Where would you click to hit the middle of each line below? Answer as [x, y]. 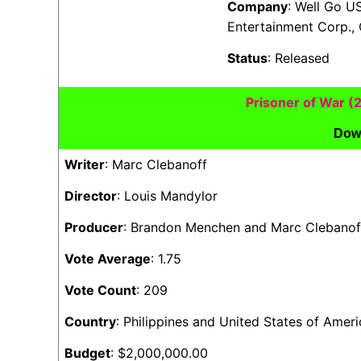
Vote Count [100, 290]
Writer [85, 164]
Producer [94, 227]
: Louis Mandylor [167, 196]
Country [90, 322]
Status [248, 58]
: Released [299, 58]
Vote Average [108, 259]
